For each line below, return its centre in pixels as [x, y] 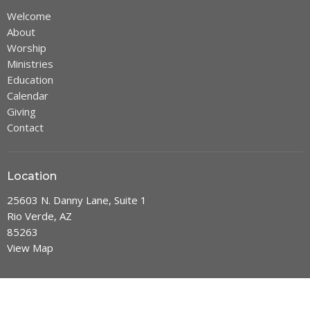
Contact [25, 127]
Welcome [29, 16]
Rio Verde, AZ [39, 216]
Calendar [28, 95]
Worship [27, 47]
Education [30, 79]
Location [32, 176]
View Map [30, 248]
